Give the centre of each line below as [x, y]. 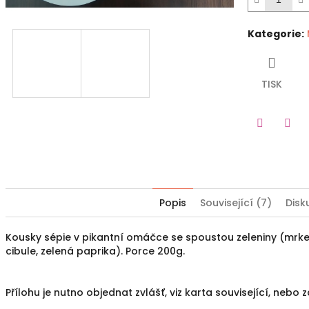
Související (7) [236, 203]
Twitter [277, 142]
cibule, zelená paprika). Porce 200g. [95, 251]
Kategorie [275, 34]
